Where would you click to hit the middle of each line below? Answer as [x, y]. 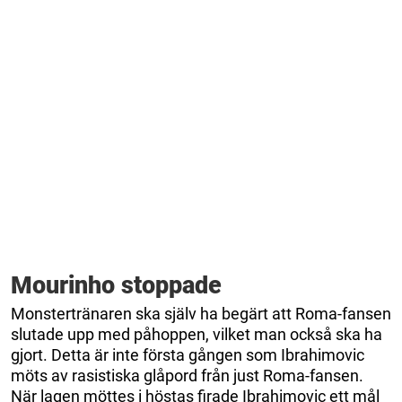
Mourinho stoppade [116, 285]
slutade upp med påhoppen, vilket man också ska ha [197, 334]
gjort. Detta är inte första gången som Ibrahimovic [188, 354]
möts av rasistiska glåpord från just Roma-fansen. [187, 375]
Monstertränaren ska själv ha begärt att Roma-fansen [201, 313]
